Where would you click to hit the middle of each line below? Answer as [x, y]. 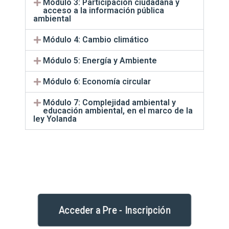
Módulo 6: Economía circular [97, 82]
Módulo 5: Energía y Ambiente [100, 61]
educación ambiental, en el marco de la [118, 111]
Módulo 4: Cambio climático [96, 40]
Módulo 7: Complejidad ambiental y [110, 103]
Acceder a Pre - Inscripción [114, 210]
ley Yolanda [55, 119]
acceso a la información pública [104, 11]
